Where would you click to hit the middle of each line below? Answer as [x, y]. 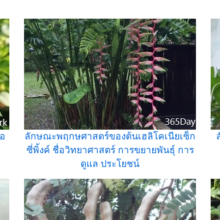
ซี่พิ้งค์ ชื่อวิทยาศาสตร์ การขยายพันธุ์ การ [110, 150]
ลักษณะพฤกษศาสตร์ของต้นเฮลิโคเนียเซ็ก [110, 136]
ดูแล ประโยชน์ [110, 164]
